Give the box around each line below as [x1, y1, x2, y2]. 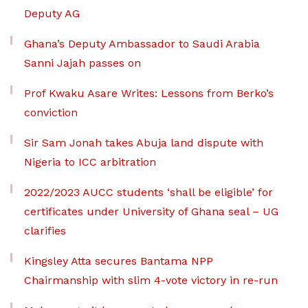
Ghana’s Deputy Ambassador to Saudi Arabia [24, 37, 260, 51]
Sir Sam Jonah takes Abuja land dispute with [24, 136, 263, 150]
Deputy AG [24, 7, 80, 21]
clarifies [24, 224, 66, 238]
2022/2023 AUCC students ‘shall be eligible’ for [24, 186, 273, 199]
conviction [24, 106, 78, 120]
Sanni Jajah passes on [24, 56, 141, 70]
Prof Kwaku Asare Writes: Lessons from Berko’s [24, 87, 274, 100]
